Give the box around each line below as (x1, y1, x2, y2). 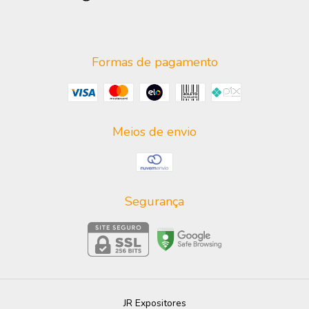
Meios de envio (112, 123, 197, 141)
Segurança (125, 193, 184, 210)
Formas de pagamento (91, 54, 218, 71)
